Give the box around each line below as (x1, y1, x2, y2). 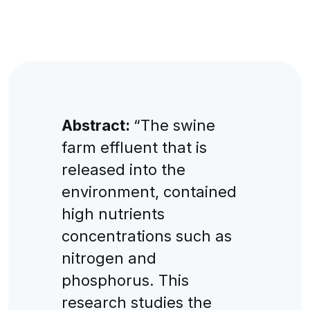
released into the (61, 160, 185, 179)
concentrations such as (61, 226, 232, 245)
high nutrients (61, 204, 165, 223)
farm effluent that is (61, 138, 207, 156)
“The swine (133, 116, 215, 134)
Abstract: (61, 116, 134, 134)
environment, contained (61, 182, 237, 201)
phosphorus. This (61, 271, 189, 289)
